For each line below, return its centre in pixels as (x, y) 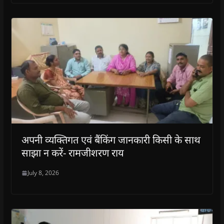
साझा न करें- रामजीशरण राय (72, 153)
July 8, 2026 (43, 173)
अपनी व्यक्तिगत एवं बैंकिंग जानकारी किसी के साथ (111, 140)
